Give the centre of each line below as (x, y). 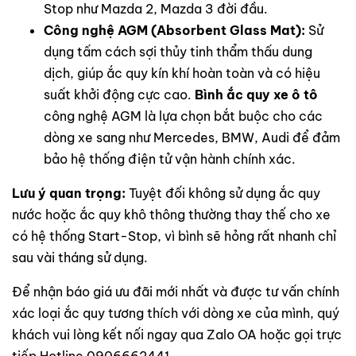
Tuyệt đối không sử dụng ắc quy (223, 193)
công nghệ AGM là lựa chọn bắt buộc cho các (183, 116)
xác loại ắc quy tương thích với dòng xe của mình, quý (176, 313)
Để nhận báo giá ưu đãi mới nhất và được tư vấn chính (176, 291)
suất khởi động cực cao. (119, 94)
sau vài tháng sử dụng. (80, 257)
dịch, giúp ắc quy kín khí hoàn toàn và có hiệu (182, 73)
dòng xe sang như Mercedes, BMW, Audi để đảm (192, 137)
